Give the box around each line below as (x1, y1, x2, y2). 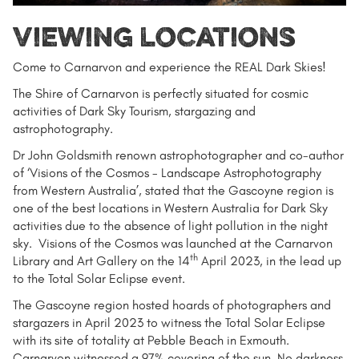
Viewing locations (13, 18, 296, 54)
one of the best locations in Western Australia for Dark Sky (13, 200, 328, 216)
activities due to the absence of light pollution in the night (13, 217, 328, 233)
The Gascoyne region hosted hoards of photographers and (13, 296, 331, 313)
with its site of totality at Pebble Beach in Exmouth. (13, 332, 292, 348)
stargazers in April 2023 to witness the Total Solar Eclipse (13, 314, 325, 330)
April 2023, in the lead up (198, 252, 341, 268)
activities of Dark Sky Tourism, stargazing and (13, 103, 256, 119)
